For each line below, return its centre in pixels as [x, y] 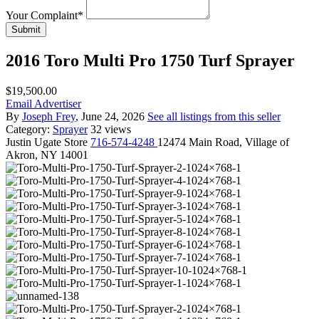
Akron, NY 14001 [47, 155]
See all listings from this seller [214, 116]
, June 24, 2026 [111, 116]
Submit [26, 29]
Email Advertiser [43, 103]
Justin [19, 142]
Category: [29, 129]
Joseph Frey [49, 116]
